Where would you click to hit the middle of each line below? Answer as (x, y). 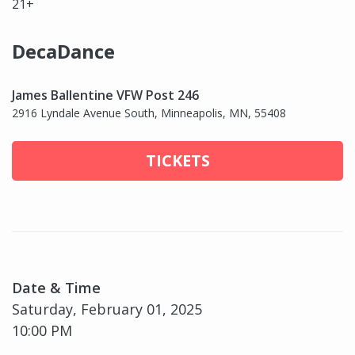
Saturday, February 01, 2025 (107, 309)
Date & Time (56, 288)
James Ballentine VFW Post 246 (105, 95)
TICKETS (177, 161)
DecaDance (63, 52)
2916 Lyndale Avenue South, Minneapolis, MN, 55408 (149, 113)
